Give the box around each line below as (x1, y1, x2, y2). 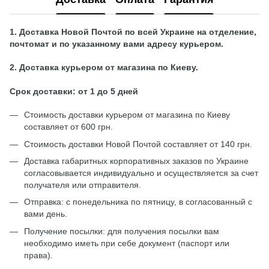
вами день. (24, 209, 72, 219)
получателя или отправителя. (24, 180, 141, 190)
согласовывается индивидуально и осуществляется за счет (24, 168, 258, 178)
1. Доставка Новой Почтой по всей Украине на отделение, (10, 26, 256, 37)
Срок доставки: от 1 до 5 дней (10, 86, 138, 96)
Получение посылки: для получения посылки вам (24, 226, 219, 236)
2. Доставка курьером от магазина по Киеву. (10, 62, 198, 73)
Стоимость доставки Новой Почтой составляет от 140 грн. (24, 139, 252, 149)
